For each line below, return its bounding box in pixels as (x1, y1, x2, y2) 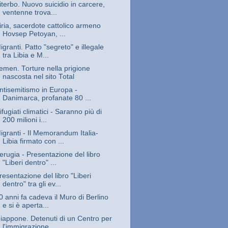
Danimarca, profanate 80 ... (2, 94, 91, 102)
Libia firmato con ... (2, 137, 64, 145)
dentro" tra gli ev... (2, 180, 61, 188)
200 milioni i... (2, 116, 47, 124)
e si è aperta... (2, 202, 49, 210)
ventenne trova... (2, 8, 57, 16)
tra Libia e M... (2, 51, 49, 60)
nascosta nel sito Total (2, 73, 74, 81)
